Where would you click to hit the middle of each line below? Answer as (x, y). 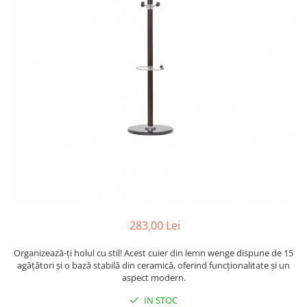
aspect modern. (153, 277)
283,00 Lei (155, 225)
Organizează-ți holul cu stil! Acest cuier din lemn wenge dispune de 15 (153, 253)
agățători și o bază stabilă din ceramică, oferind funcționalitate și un (153, 265)
